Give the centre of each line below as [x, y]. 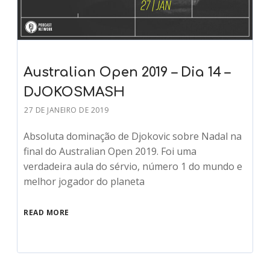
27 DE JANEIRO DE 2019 [67, 110]
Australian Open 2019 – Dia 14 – [127, 72]
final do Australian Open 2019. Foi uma [110, 151]
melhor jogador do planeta [84, 181]
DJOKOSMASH [74, 92]
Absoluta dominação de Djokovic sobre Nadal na [133, 136]
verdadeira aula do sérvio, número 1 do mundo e [133, 166]
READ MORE [46, 212]
